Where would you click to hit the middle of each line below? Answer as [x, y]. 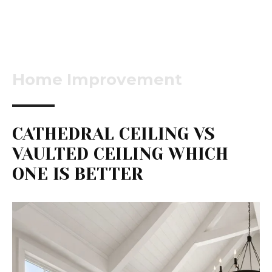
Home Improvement [97, 80]
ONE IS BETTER [78, 174]
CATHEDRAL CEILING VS [113, 134]
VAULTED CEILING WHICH [120, 154]
